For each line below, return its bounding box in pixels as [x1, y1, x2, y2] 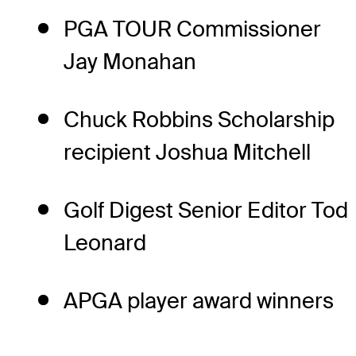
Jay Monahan [64, 48, 196, 76]
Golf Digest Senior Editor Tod [64, 196, 348, 225]
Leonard [64, 229, 146, 257]
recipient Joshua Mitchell [64, 138, 311, 167]
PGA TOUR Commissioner [64, 15, 321, 44]
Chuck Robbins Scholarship [64, 106, 335, 134]
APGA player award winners [64, 287, 334, 315]
